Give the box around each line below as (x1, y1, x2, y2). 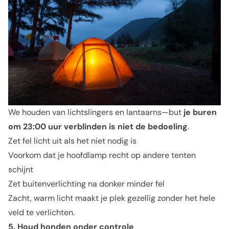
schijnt (8, 164, 33, 175)
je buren (184, 107, 217, 118)
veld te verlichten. (8, 207, 75, 218)
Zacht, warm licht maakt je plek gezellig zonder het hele (8, 193, 215, 203)
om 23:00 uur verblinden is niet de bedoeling (8, 121, 188, 132)
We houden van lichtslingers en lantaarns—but (8, 107, 184, 118)
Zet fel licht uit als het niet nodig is (8, 135, 136, 146)
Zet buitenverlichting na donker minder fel (8, 178, 165, 189)
